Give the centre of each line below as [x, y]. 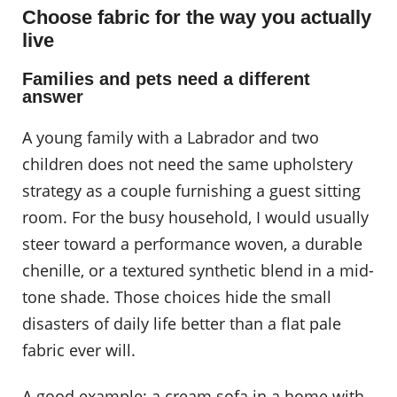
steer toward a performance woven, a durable [192, 244]
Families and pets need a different [166, 78]
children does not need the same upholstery [187, 164]
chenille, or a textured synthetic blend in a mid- [198, 271]
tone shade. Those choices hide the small [177, 297]
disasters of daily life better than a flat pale [182, 324]
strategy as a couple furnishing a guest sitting [191, 191]
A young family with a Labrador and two [171, 138]
